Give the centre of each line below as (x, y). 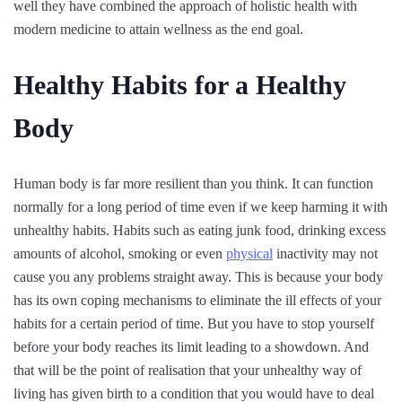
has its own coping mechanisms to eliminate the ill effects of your (197, 300)
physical (249, 253)
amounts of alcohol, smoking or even (120, 253)
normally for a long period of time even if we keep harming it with (201, 206)
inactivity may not (325, 253)
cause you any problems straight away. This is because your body (198, 276)
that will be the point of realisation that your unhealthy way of (188, 370)
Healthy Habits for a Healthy (180, 85)
